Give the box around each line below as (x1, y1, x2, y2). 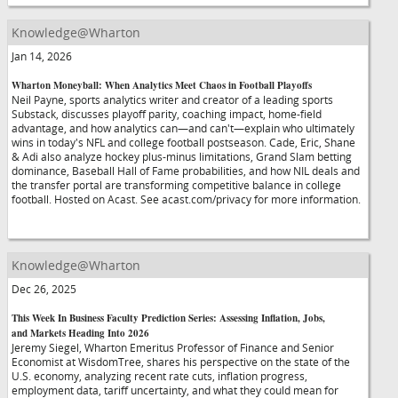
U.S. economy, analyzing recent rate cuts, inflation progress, (12, 369, 307, 383)
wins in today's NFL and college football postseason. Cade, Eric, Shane (12, 135, 355, 149)
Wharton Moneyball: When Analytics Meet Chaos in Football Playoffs (12, 78, 312, 92)
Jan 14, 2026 (12, 49, 72, 63)
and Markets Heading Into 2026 (12, 326, 149, 340)
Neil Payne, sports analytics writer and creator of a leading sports (12, 92, 333, 107)
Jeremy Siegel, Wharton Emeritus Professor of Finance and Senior (12, 340, 334, 354)
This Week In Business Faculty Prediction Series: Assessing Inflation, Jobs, (12, 311, 325, 325)
